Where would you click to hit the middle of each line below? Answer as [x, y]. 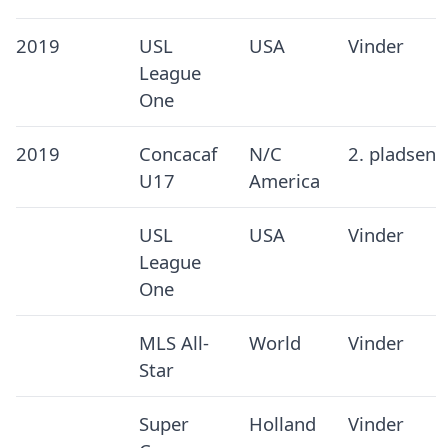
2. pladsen [391, 153]
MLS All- [173, 342]
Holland [282, 423]
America [284, 180]
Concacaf [177, 153]
